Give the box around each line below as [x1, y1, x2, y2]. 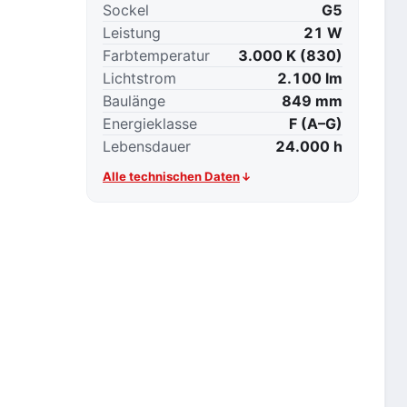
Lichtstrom [103, 68, 176, 87]
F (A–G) [289, 114, 342, 133]
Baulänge [103, 91, 165, 110]
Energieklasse [103, 114, 197, 133]
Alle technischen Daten [103, 168, 240, 184]
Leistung [103, 23, 161, 42]
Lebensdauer [103, 136, 191, 155]
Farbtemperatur [103, 45, 210, 65]
